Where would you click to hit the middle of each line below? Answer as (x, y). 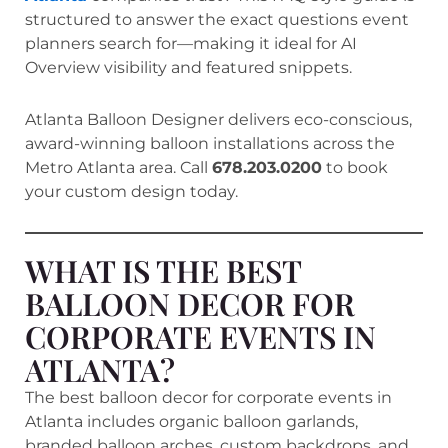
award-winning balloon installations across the (210, 143)
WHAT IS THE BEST (163, 270)
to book (355, 167)
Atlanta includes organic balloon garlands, (191, 421)
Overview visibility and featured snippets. (188, 67)
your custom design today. (131, 191)
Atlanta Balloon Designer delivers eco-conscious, (218, 119)
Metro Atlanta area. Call (118, 167)
